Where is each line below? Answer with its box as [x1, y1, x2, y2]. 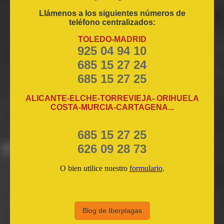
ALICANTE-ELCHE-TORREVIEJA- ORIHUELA [25, 94, 199, 103]
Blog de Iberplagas [82, 206, 142, 215]
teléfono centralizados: [68, 18, 155, 27]
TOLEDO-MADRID [77, 35, 146, 44]
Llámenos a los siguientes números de [38, 9, 185, 18]
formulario [129, 164, 162, 173]
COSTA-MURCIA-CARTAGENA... [50, 103, 174, 112]
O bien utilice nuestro [59, 164, 129, 173]
